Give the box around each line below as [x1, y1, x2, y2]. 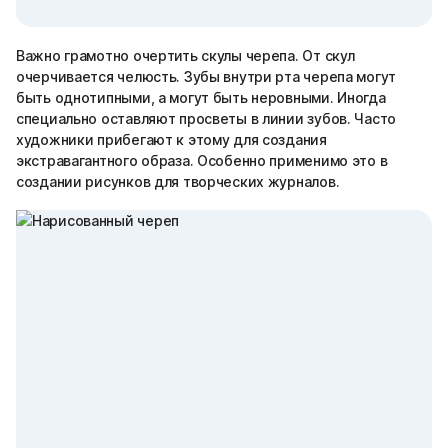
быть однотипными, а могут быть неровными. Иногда [16, 89, 386, 106]
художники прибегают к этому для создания [16, 131, 327, 148]
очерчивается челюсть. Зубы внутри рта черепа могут [16, 68, 397, 85]
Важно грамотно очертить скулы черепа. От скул [16, 47, 355, 64]
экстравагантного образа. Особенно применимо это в [16, 152, 388, 169]
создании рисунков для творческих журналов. [16, 173, 340, 190]
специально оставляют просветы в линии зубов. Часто [16, 110, 397, 127]
